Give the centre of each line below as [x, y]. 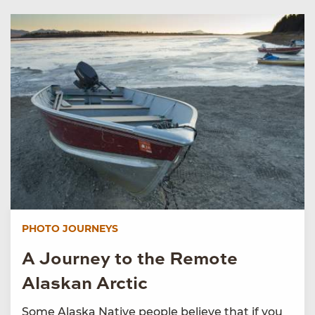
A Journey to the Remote [130, 260]
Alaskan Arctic [85, 285]
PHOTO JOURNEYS [70, 229]
